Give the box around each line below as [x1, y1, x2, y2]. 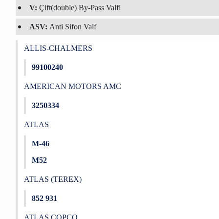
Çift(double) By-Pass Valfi [39, 3, 121, 12]
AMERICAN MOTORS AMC [23, 82, 121, 90]
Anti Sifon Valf [49, 22, 96, 31]
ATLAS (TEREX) [23, 175, 82, 183]
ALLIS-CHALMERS [23, 44, 92, 52]
